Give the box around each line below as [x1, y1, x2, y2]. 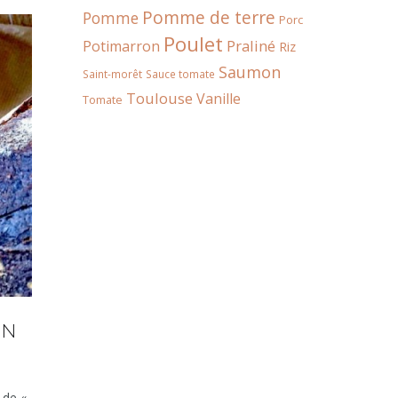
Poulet [163, 30, 223, 58]
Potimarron [83, 36, 160, 56]
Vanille [196, 89, 241, 108]
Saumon [219, 61, 281, 83]
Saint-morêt [83, 67, 142, 81]
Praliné [227, 36, 275, 56]
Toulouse [126, 88, 193, 108]
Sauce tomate [146, 67, 215, 81]
